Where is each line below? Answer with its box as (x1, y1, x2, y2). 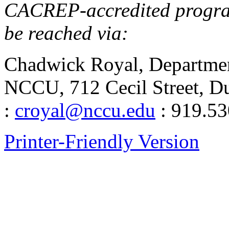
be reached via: (4, 21, 128, 44)
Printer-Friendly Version (4, 130, 199, 152)
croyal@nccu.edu (15, 99, 155, 121)
